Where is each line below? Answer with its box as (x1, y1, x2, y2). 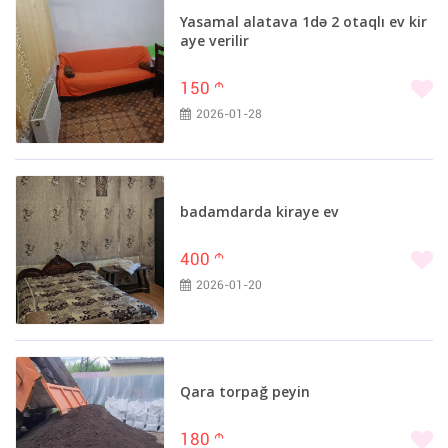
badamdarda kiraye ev (180, 206, 339, 220)
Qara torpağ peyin (180, 385, 310, 400)
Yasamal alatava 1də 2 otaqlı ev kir (180, 15, 427, 30)
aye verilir (180, 34, 249, 49)
